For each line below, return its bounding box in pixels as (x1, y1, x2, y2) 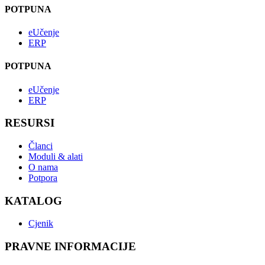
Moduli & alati (28, 151, 83, 161)
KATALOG (5, 194, 62, 207)
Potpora (28, 173, 57, 183)
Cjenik (28, 218, 53, 229)
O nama (28, 162, 58, 172)
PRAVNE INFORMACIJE (5, 240, 136, 253)
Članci (28, 141, 53, 151)
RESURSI (5, 117, 54, 130)
